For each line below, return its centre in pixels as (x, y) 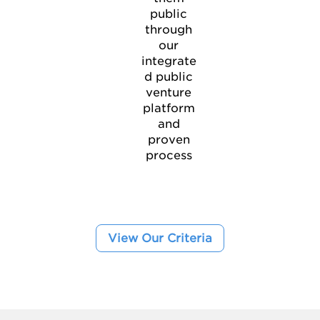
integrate (169, 61)
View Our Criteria (160, 238)
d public (169, 77)
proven (169, 140)
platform (169, 109)
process (169, 156)
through (169, 30)
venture (169, 93)
